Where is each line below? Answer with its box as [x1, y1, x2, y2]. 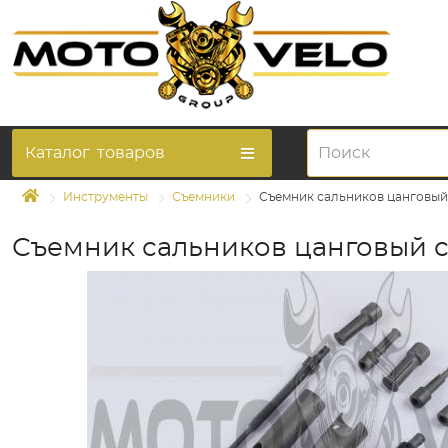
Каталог [25, 145, 90, 161]
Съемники [172, 191, 235, 203]
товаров [97, 145, 165, 161]
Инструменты [63, 191, 148, 203]
